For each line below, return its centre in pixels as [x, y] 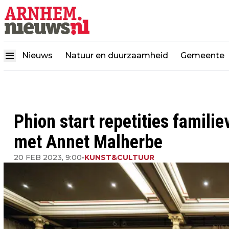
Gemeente [202, 55]
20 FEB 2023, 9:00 [48, 157]
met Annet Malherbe [88, 142]
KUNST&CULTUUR [119, 157]
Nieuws [37, 55]
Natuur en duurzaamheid [117, 55]
